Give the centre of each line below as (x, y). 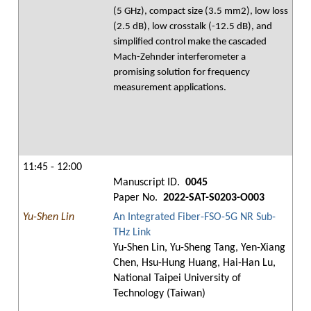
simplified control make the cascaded (190, 42)
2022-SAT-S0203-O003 (212, 198)
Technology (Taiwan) (159, 294)
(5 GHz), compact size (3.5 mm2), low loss (201, 11)
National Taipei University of (177, 278)
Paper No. (137, 198)
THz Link (132, 233)
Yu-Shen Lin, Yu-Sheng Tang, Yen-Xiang (199, 248)
